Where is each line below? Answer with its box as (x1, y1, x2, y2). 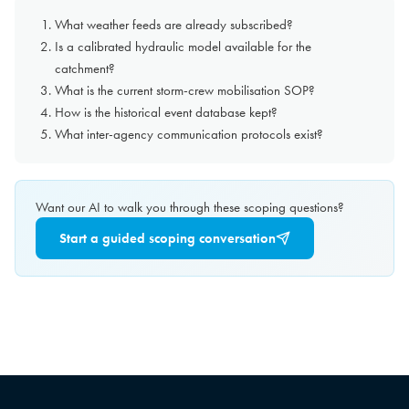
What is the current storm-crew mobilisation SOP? (55, 81, 315, 100)
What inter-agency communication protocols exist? (55, 125, 323, 144)
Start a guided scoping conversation (59, 230, 276, 247)
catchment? (55, 59, 115, 79)
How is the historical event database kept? (55, 103, 278, 122)
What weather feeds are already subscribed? (55, 16, 293, 35)
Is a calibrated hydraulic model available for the (55, 37, 311, 57)
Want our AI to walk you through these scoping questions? (36, 198, 344, 217)
